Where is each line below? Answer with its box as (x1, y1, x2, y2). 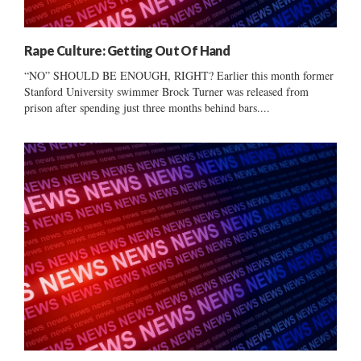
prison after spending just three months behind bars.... (24, 99, 270, 115)
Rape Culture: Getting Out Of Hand (24, 42, 230, 58)
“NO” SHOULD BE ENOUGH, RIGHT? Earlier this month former (24, 67, 334, 83)
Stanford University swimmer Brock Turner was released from (24, 83, 309, 99)
